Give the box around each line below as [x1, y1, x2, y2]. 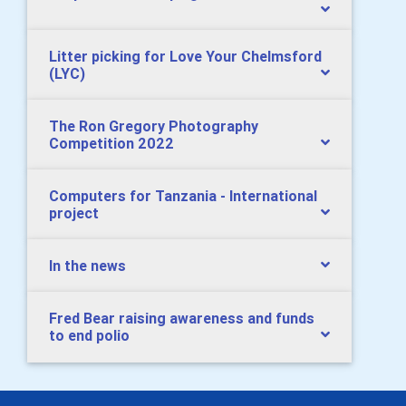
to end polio [49, 326, 130, 344]
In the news [49, 256, 126, 275]
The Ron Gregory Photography [49, 117, 258, 135]
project [49, 204, 99, 222]
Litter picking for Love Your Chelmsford [49, 47, 322, 65]
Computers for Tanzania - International [49, 187, 317, 205]
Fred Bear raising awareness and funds [49, 309, 314, 327]
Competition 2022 [49, 134, 174, 152]
